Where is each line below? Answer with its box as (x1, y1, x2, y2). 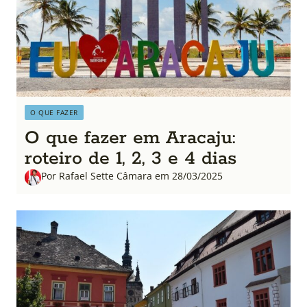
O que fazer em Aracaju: (25, 126, 236, 151)
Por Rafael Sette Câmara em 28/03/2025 (41, 169, 223, 183)
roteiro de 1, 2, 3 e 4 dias (25, 147, 236, 171)
